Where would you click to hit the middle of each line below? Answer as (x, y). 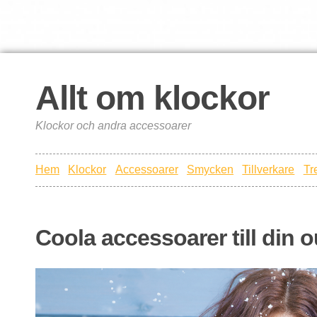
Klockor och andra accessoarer (113, 126)
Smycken (210, 170)
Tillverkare (269, 170)
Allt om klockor (152, 98)
